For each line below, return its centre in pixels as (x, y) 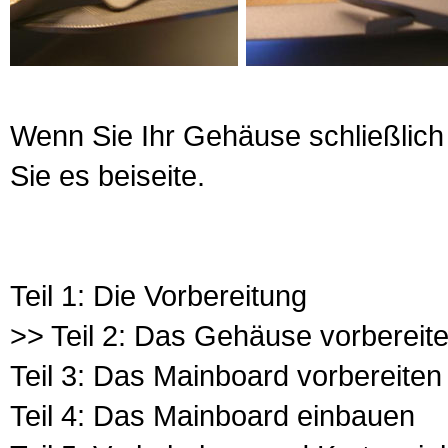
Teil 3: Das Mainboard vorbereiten (226, 375)
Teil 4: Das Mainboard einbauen (212, 415)
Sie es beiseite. (107, 175)
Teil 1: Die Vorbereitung (158, 295)
